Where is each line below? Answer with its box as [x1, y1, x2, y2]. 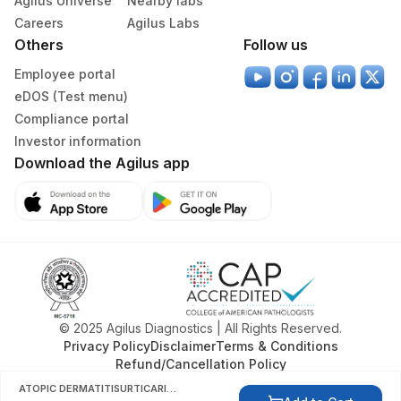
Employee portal [14, 66, 115, 81]
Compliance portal [14, 111, 129, 126]
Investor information [14, 133, 141, 149]
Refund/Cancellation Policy [115, 356, 286, 371]
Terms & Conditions [215, 338, 338, 354]
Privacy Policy [63, 338, 150, 354]
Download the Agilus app [14, 154, 190, 172]
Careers [14, 15, 64, 30]
